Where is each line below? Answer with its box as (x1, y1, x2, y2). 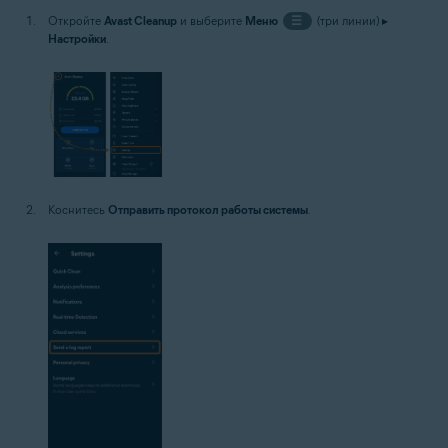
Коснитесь (48, 201, 108, 217)
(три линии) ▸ (313, 13, 388, 28)
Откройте (48, 13, 104, 28)
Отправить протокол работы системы (108, 201, 308, 217)
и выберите (177, 13, 245, 28)
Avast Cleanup (104, 13, 177, 28)
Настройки (48, 31, 106, 46)
